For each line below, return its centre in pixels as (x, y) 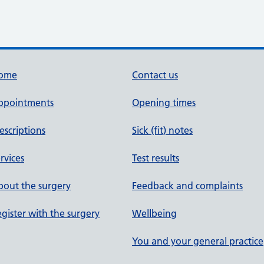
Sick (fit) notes (162, 130)
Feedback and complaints (187, 186)
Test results (156, 158)
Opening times (164, 103)
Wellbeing (154, 213)
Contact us (155, 75)
